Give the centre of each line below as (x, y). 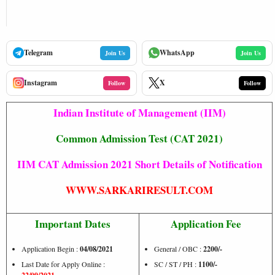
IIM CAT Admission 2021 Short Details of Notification (139, 164)
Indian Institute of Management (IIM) (139, 112)
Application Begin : (51, 248)
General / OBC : (179, 248)
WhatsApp (177, 52)
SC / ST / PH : (176, 264)
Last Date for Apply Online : (63, 264)
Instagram (41, 83)
